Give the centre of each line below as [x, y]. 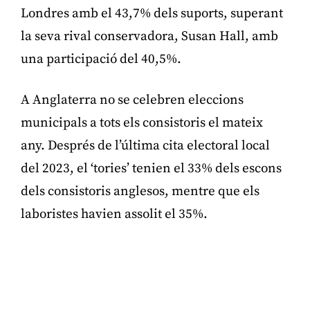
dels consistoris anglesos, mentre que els [140, 191]
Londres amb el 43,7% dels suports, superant [152, 13]
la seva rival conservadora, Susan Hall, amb [149, 36]
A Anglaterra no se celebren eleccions [132, 100]
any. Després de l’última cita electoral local [145, 145]
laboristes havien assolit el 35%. [114, 214]
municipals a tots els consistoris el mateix [142, 122]
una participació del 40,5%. [101, 59]
